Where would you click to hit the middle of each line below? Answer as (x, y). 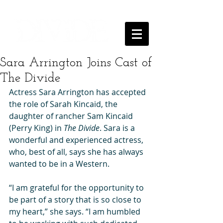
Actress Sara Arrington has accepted (78, 92)
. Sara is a (118, 128)
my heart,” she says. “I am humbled (76, 212)
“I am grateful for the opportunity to (77, 188)
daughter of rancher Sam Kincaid (72, 116)
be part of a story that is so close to (76, 200)
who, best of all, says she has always (77, 152)
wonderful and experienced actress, (77, 140)
